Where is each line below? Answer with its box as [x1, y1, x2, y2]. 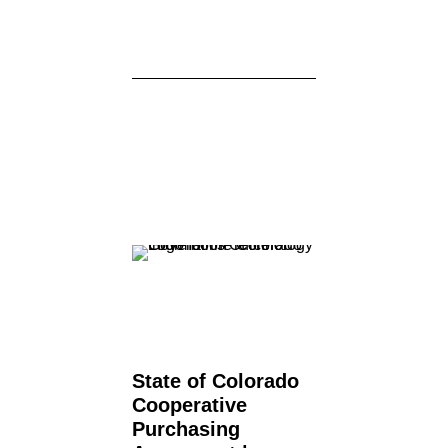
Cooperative [132, 394, 247, 416]
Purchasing [132, 418, 240, 440]
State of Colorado [132, 370, 299, 392]
